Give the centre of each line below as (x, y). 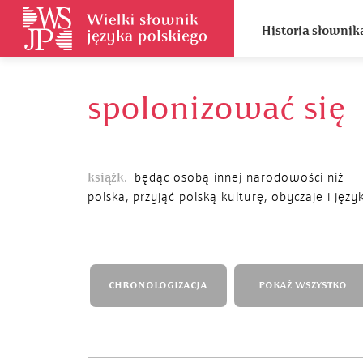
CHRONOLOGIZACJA (158, 286)
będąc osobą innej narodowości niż (239, 177)
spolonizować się (216, 109)
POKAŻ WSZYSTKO (302, 286)
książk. (107, 177)
